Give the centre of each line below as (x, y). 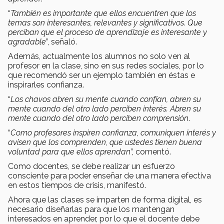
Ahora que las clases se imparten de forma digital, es (105, 199)
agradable (27, 41)
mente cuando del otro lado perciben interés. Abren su (104, 108)
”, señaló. (61, 41)
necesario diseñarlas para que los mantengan (91, 209)
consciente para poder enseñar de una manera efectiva (109, 175)
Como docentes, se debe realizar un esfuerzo (91, 166)
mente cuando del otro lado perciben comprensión (98, 118)
